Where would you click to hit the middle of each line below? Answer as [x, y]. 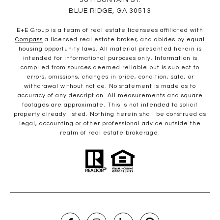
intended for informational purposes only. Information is [110, 58]
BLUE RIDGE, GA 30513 [110, 11]
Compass [29, 40]
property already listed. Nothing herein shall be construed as [110, 114]
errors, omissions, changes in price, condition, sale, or [110, 77]
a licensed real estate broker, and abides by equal [124, 40]
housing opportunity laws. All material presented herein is [110, 49]
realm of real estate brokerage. [110, 133]
